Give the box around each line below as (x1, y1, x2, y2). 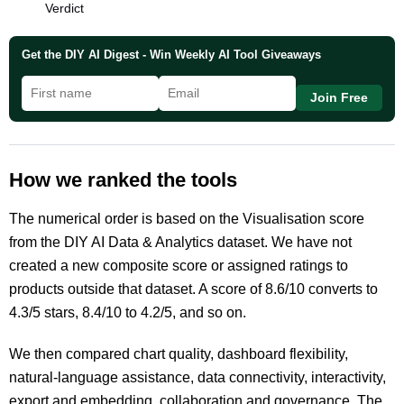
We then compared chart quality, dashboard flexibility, (9, 346, 348, 362)
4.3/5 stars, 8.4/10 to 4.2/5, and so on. (9, 305, 246, 320)
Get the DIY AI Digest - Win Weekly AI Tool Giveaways (22, 48, 321, 61)
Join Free (310, 91, 368, 105)
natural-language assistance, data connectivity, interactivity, (9, 370, 386, 385)
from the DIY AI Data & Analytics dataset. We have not (9, 234, 352, 250)
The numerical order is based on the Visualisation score (9, 211, 364, 226)
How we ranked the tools (9, 169, 237, 191)
